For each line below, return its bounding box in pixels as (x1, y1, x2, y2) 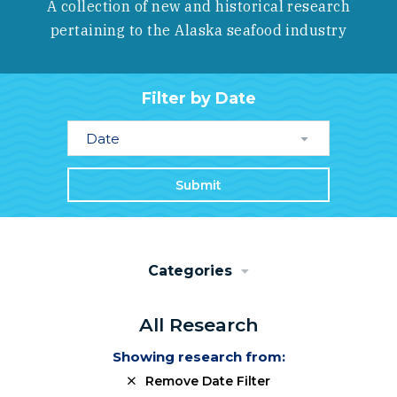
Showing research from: (112, 348, 285, 366)
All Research (138, 314, 259, 337)
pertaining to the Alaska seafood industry (50, 21, 347, 39)
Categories (148, 261, 232, 279)
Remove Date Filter (141, 373, 270, 390)
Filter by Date (141, 89, 256, 108)
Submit (175, 176, 222, 193)
